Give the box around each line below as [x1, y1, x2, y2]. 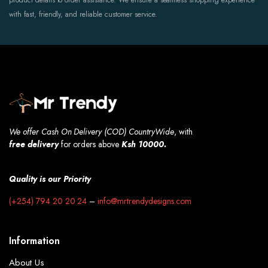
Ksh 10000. [121, 138, 166, 151]
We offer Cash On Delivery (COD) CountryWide [9, 126, 174, 138]
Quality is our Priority [9, 173, 92, 185]
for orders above [60, 138, 122, 151]
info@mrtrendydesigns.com [98, 195, 191, 208]
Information [9, 234, 60, 248]
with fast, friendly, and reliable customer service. [9, 9, 157, 20]
